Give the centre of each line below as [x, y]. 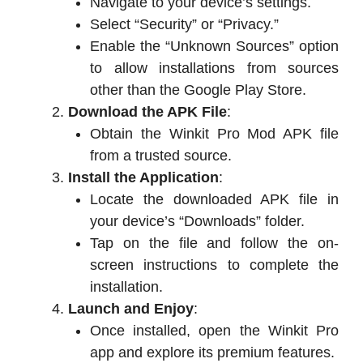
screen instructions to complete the [214, 265]
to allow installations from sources [214, 68]
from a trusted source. [161, 155]
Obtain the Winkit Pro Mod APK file [214, 133]
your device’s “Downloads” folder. [197, 221]
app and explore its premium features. [212, 352]
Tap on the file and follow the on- [214, 243]
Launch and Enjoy [131, 308]
